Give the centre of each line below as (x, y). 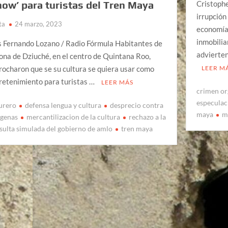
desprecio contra (137, 105)
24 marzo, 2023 (39, 24)
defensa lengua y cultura (63, 105)
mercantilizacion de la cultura (74, 117)
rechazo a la (148, 117)
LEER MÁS (118, 82)
